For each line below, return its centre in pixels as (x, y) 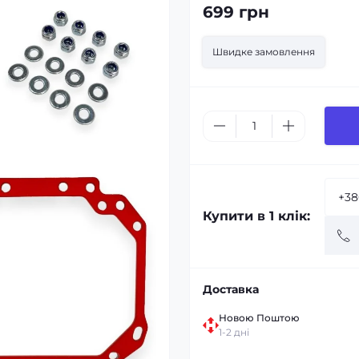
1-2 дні (234, 332)
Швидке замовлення (264, 52)
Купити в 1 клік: (256, 216)
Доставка (231, 289)
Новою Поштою (259, 318)
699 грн (236, 12)
